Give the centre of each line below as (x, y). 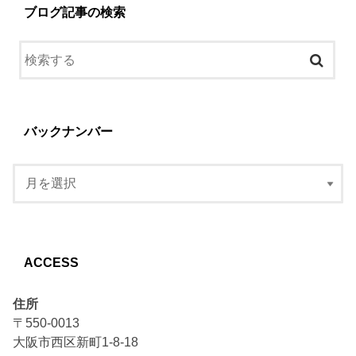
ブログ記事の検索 (74, 12)
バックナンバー (68, 132)
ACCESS (51, 262)
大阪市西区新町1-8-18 (76, 342)
